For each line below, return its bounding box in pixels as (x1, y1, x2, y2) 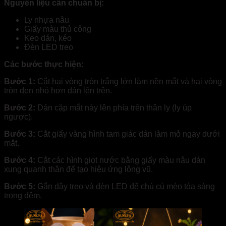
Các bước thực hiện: (4, 60, 84, 69)
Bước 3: (4, 129, 35, 138)
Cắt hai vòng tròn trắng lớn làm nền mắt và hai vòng (37, 77, 222, 86)
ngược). (4, 112, 33, 121)
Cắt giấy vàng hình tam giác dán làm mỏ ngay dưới (35, 129, 220, 138)
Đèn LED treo (24, 42, 73, 51)
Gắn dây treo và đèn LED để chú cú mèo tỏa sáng (35, 182, 215, 191)
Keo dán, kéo (24, 33, 72, 42)
